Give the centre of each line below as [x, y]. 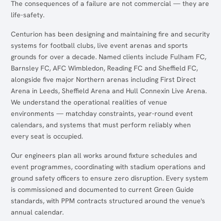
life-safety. [28, 15]
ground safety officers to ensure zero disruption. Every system [110, 178]
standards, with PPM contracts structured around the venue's [108, 201]
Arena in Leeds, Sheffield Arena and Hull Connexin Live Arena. [109, 91]
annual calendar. [37, 212]
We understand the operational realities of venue [89, 102]
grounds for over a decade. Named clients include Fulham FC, [109, 57]
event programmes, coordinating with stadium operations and [108, 167]
